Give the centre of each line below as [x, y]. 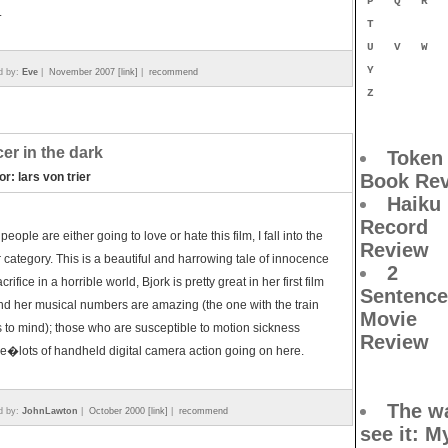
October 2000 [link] [128, 411]
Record [394, 227]
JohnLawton [50, 411]
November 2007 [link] [93, 72]
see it [386, 434]
